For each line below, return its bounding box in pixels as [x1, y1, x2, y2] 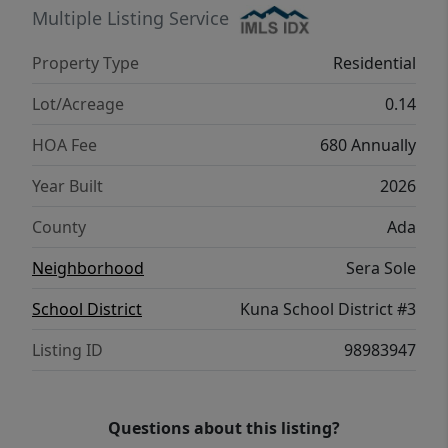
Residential [333, 52, 416, 75]
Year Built [32, 175, 103, 198]
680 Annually [320, 134, 416, 157]
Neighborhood [32, 257, 144, 280]
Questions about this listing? [108, 417, 340, 440]
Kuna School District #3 [240, 298, 416, 321]
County [32, 216, 86, 239]
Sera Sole [346, 257, 416, 280]
